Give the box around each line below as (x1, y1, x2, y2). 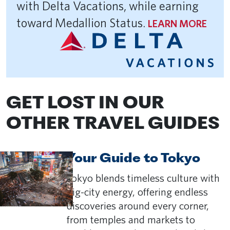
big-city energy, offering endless (67, 185, 208, 199)
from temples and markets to (67, 213, 195, 226)
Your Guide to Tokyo (67, 152, 200, 166)
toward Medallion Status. (16, 15, 148, 31)
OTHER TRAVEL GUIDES (6, 116, 220, 133)
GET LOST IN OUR (6, 95, 164, 113)
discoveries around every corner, (67, 199, 209, 213)
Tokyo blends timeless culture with (67, 171, 220, 185)
